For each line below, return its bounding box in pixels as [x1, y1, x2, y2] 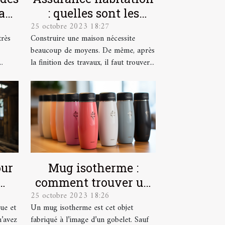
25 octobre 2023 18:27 [31, 20, 109, 34]
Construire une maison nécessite [31, 32, 135, 46]
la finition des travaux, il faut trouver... [31, 56, 154, 70]
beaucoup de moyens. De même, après [31, 44, 155, 58]
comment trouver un [35, 174, 151, 190]
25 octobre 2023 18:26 [31, 188, 109, 203]
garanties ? [62, 20, 124, 36]
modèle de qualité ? [40, 189, 147, 204]
